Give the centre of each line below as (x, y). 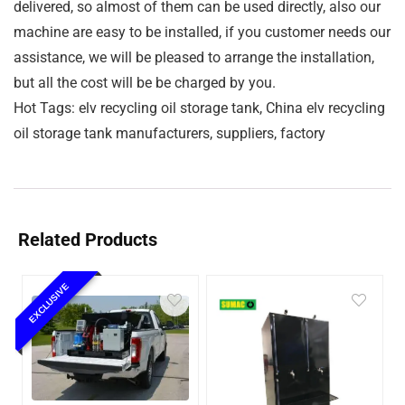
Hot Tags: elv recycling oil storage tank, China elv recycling (199, 108)
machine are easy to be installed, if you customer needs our (202, 33)
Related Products (88, 240)
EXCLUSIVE (49, 303)
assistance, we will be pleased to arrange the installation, (194, 58)
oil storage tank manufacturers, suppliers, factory (170, 134)
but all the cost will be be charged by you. (145, 83)
